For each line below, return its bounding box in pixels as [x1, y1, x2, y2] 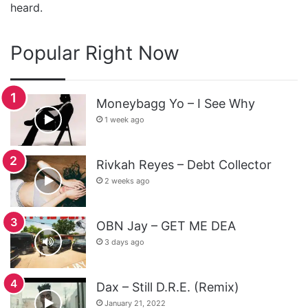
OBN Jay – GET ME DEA [96, 218, 236, 233]
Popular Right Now [10, 41, 179, 65]
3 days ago [104, 236, 144, 247]
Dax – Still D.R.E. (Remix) [96, 279, 239, 294]
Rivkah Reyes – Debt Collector [96, 157, 272, 172]
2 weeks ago [104, 175, 150, 186]
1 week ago [104, 114, 144, 124]
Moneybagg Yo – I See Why [96, 96, 255, 111]
